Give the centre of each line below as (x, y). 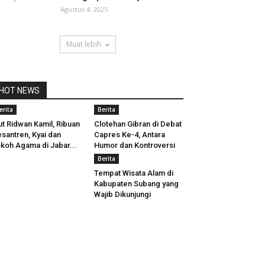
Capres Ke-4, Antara (129, 135)
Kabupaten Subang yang (136, 184)
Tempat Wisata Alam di (133, 173)
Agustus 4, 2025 (84, 9)
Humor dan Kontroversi (134, 145)
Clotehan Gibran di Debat (138, 124)
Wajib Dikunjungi (122, 194)
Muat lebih (83, 44)
